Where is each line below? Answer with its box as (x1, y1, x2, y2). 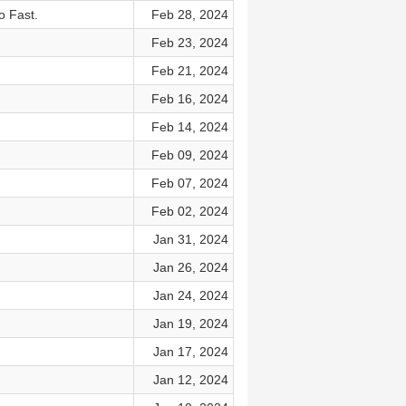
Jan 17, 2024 (152, 344, 228, 359)
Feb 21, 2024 (150, 63, 228, 78)
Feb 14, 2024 (150, 120, 228, 134)
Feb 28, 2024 (150, 7, 228, 22)
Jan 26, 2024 (152, 260, 228, 275)
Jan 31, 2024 (152, 232, 228, 246)
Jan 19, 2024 (152, 316, 228, 331)
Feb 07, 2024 (150, 176, 228, 190)
